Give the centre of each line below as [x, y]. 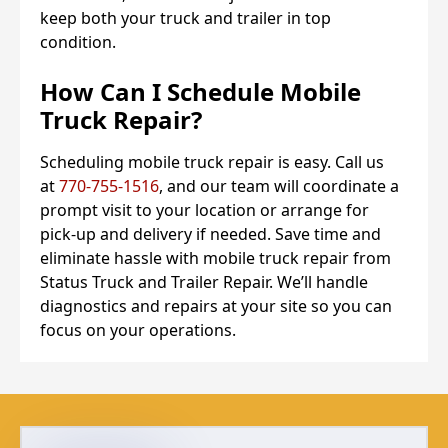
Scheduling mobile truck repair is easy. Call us [212, 161]
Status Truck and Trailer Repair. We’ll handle [204, 281]
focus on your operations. [138, 329]
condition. [78, 41]
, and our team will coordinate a [279, 185]
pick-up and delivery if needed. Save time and [210, 233]
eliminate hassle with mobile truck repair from [215, 257]
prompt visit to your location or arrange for [204, 209]
